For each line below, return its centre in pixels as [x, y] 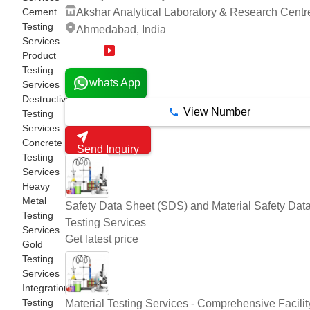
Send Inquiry [108, 149]
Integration [46, 288]
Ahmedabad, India [121, 29]
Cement [39, 11]
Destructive [47, 99]
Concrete [42, 142]
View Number [217, 111]
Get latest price [102, 239]
